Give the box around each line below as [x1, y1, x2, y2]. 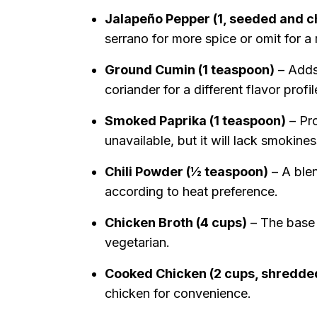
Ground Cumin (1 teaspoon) [105, 62, 275, 77]
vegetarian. [105, 235, 170, 250]
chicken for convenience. [105, 286, 251, 301]
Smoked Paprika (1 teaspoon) [105, 113, 286, 128]
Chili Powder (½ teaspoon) [105, 164, 268, 179]
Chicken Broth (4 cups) [105, 215, 247, 230]
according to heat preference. [105, 184, 278, 199]
